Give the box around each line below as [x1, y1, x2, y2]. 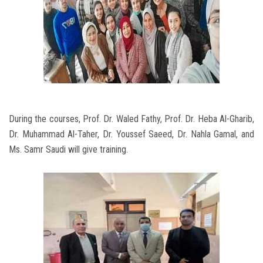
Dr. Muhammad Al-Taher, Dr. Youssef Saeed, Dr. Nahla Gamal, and [9, 129, 254, 140]
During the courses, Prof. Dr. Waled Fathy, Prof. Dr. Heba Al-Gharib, [9, 113, 254, 125]
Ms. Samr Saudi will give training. [9, 144, 128, 156]
